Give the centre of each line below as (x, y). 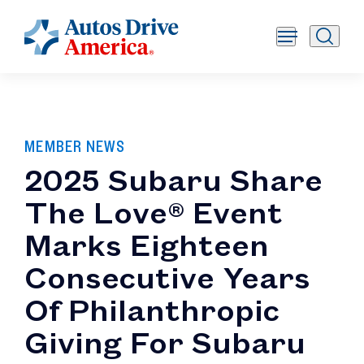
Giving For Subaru (165, 341)
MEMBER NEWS (75, 146)
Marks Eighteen (147, 244)
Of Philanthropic (152, 309)
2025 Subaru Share (173, 179)
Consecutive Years (167, 276)
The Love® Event (154, 211)
